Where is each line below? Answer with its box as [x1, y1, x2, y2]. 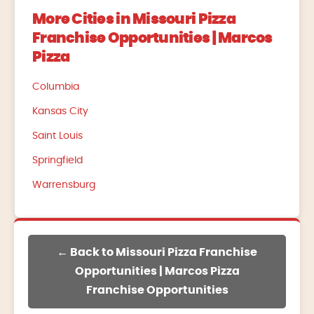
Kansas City [32, 106, 88, 116]
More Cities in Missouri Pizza [32, 11, 235, 27]
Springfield [32, 155, 83, 165]
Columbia [32, 81, 79, 92]
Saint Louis [32, 130, 83, 141]
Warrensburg [32, 179, 95, 190]
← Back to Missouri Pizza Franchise [57, 246, 257, 258]
